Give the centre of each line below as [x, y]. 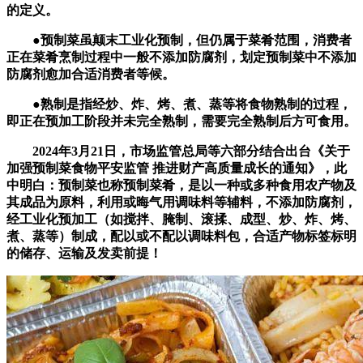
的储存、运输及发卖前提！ [84, 254]
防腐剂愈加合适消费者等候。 [91, 75]
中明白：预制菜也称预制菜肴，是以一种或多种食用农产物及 [181, 186]
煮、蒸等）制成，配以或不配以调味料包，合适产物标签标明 [181, 237]
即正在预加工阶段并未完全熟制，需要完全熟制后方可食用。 [181, 122]
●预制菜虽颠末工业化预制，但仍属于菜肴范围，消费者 [179, 41]
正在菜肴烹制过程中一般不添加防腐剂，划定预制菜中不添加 [181, 58]
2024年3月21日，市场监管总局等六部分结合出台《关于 [178, 152]
